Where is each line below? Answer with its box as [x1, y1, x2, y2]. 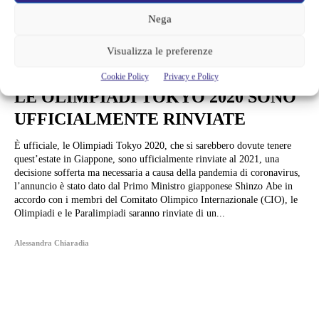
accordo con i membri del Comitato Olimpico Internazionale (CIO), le [14, 194, 298, 206]
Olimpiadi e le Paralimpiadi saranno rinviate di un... [14, 208, 225, 219]
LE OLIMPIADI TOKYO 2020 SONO [14, 88, 296, 107]
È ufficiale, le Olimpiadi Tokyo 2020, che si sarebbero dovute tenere [14, 140, 291, 152]
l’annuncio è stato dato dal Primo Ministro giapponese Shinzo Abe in [14, 181, 293, 192]
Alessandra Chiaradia [14, 239, 89, 248]
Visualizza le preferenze [106, 45, 213, 57]
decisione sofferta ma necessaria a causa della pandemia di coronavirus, [14, 167, 300, 179]
